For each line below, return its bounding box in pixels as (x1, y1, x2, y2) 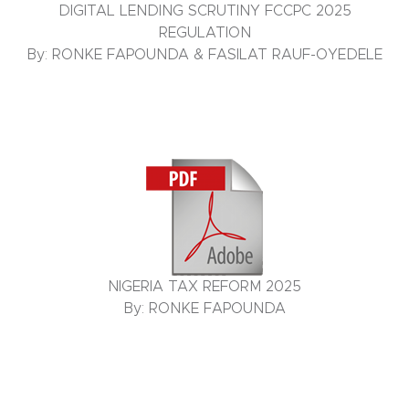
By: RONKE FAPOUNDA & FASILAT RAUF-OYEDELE (26, 47, 383, 63)
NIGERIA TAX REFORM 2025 (108, 279, 301, 295)
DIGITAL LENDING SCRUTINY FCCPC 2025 (58, 4, 351, 19)
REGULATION (158, 26, 251, 41)
